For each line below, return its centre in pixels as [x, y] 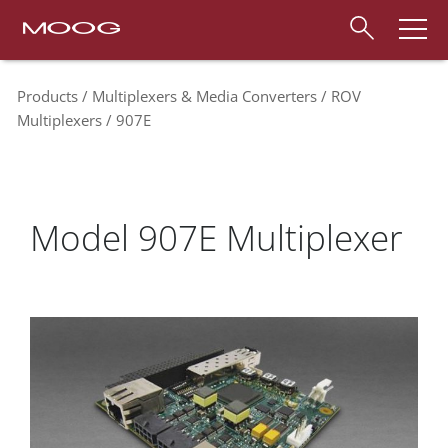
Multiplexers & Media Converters [204, 96]
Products [47, 96]
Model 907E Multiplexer [216, 237]
